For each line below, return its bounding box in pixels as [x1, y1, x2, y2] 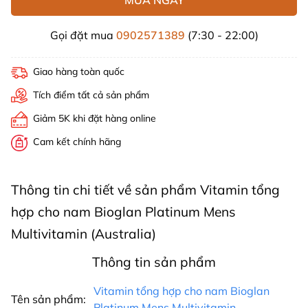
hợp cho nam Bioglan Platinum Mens [11, 203, 236, 220]
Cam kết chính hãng [33, 135, 121, 148]
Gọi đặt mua [49, 27, 116, 42]
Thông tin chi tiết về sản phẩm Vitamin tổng [11, 181, 280, 198]
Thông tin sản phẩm [92, 253, 216, 270]
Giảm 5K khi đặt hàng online [33, 111, 156, 124]
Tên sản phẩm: [11, 291, 86, 306]
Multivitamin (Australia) [11, 225, 156, 242]
